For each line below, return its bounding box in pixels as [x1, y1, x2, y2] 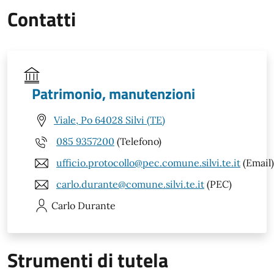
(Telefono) [114, 135, 161, 148]
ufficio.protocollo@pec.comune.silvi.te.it [56, 157, 240, 169]
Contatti [7, 4, 76, 34]
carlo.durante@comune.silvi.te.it [56, 178, 204, 191]
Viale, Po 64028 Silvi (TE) [54, 114, 165, 127]
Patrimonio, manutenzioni [32, 82, 195, 105]
